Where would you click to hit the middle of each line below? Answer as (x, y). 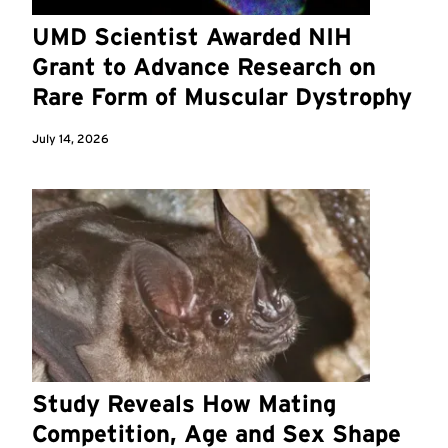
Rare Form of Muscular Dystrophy (222, 97)
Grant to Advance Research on (204, 67)
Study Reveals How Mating (184, 403)
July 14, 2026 (70, 139)
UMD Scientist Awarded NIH (192, 37)
